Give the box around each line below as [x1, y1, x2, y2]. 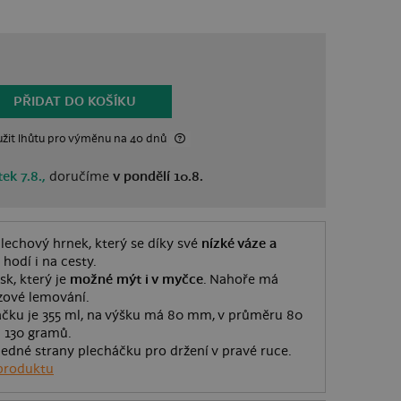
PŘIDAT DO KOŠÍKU [13, 93, 136, 109]
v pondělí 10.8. [113, 169, 203, 185]
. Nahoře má [203, 272, 278, 288]
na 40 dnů [114, 132, 170, 146]
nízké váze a [201, 236, 277, 252]
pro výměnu [45, 132, 115, 146]
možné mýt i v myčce [70, 272, 203, 288]
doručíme [46, 169, 113, 185]
